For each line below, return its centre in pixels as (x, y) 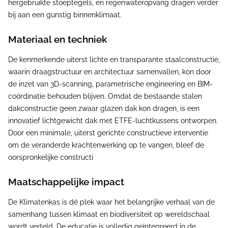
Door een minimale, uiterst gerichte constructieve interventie (108, 133)
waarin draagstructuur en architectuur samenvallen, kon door (110, 72)
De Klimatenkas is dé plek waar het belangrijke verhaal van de (111, 202)
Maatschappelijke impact (66, 182)
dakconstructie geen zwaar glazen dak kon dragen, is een (104, 108)
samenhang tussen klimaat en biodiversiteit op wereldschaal (109, 214)
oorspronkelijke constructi (51, 157)
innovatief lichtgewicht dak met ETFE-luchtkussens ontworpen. (113, 121)
